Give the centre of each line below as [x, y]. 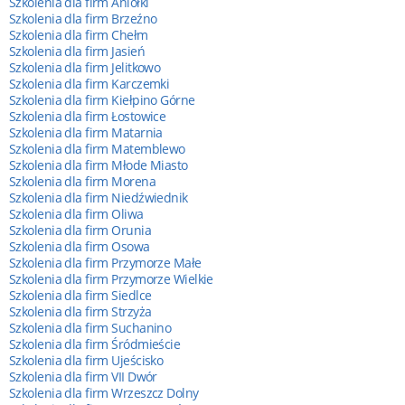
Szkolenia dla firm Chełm [79, 34]
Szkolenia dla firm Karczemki [89, 83]
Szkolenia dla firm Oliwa [76, 213]
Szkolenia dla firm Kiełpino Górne [102, 99]
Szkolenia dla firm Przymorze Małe [105, 262]
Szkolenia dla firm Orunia [80, 230]
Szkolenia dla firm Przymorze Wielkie [111, 278]
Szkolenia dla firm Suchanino [90, 327]
